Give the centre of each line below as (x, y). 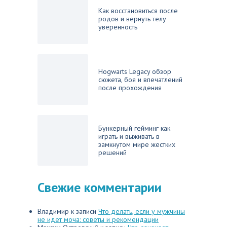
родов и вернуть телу (132, 19)
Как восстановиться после (138, 11)
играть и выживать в (129, 136)
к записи (84, 211)
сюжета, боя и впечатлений (140, 80)
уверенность (118, 27)
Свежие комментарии (100, 187)
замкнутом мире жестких (137, 144)
